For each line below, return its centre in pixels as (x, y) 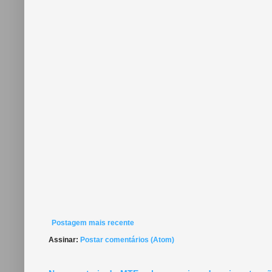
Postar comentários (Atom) (127, 240)
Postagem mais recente (93, 223)
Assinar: (64, 240)
